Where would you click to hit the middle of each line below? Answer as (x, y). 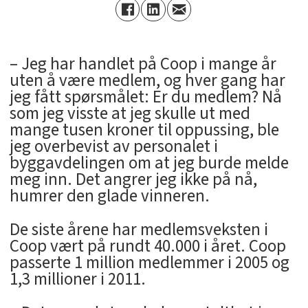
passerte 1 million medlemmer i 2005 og (149, 262)
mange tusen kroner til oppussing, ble (144, 130)
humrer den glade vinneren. (109, 196)
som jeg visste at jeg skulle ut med (130, 113)
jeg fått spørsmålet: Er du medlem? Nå (145, 97)
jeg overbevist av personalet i (113, 146)
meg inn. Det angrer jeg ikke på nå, (133, 179)
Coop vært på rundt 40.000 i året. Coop (147, 246)
